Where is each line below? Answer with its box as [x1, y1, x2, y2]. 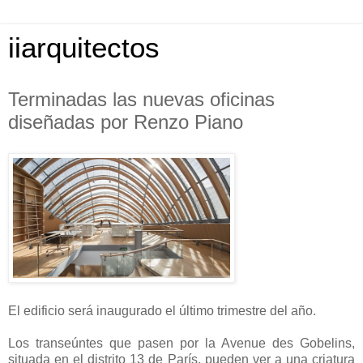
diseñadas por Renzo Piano [8, 111, 243, 133]
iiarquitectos [8, 32, 160, 63]
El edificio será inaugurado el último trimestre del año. [8, 303, 316, 318]
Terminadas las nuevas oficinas [8, 88, 275, 110]
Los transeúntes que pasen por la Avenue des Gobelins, [8, 335, 355, 350]
